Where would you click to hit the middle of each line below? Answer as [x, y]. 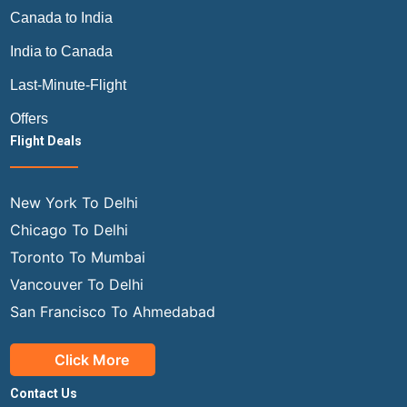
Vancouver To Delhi [76, 284]
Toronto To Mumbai [77, 257]
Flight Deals [45, 140]
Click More [91, 359]
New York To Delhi [74, 202]
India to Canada [61, 51]
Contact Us [43, 393]
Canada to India [61, 17]
